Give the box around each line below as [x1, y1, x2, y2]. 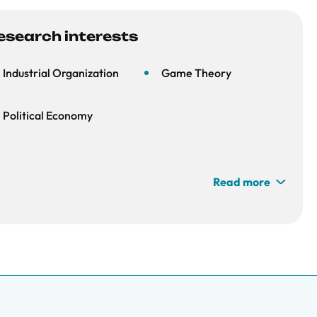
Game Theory [161, 66, 231, 80]
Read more [213, 175, 270, 189]
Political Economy [3, 108, 93, 122]
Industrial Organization [3, 66, 119, 80]
